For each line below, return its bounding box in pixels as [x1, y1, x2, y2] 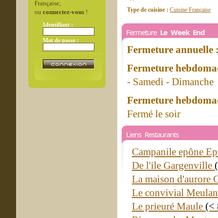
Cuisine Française [170, 6, 211, 13]
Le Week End [160, 27, 205, 37]
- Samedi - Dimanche [127, 76, 214, 88]
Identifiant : [42, 21, 73, 28]
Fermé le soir [127, 108, 181, 120]
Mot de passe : [42, 36, 79, 44]
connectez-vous [42, 8, 84, 16]
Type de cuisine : [127, 6, 168, 13]
